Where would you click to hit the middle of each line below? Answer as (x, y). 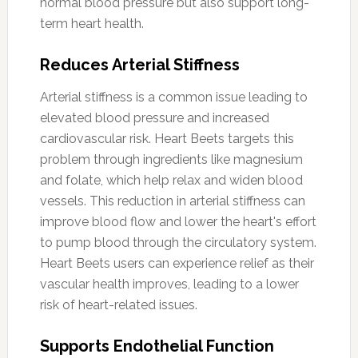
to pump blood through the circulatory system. (178, 242)
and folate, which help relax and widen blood (171, 180)
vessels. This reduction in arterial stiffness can (172, 201)
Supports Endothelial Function (157, 346)
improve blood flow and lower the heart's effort (178, 221)
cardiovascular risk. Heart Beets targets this (167, 138)
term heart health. (91, 23)
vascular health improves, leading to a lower (169, 284)
